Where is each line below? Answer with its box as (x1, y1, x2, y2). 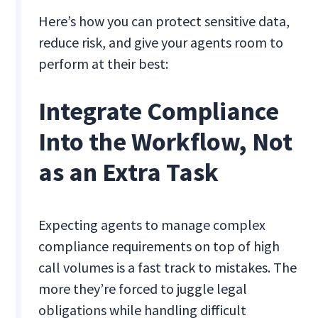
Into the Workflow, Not (38, 126, 293, 158)
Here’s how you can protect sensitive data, (38, 12, 290, 31)
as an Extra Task (38, 156, 219, 189)
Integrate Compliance (38, 95, 280, 128)
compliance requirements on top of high (38, 237, 280, 256)
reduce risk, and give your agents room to (38, 33, 284, 52)
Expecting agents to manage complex (38, 216, 266, 234)
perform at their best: (38, 55, 169, 73)
